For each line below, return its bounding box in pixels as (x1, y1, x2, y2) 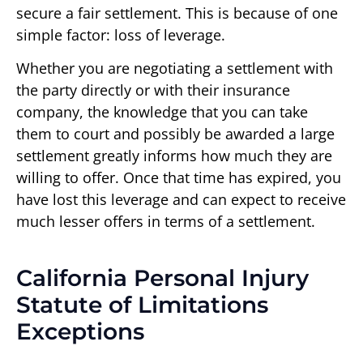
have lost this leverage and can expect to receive (16, 190, 346, 210)
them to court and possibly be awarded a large (16, 124, 335, 144)
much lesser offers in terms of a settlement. (16, 211, 315, 232)
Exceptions (16, 318, 144, 346)
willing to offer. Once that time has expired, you (16, 168, 341, 188)
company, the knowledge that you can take (16, 102, 308, 122)
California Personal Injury (16, 264, 309, 293)
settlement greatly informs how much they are (16, 146, 332, 166)
